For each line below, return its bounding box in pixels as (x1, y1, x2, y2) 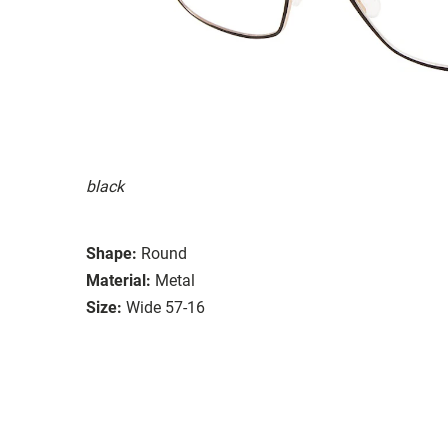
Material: (86, 270, 151, 290)
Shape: (86, 243, 137, 263)
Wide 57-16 (126, 297, 205, 317)
